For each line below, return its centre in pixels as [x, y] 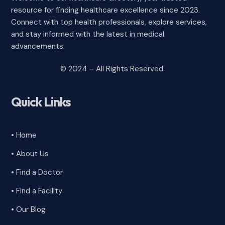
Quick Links [41, 102]
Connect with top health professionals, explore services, [109, 22]
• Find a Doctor [37, 172]
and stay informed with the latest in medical [88, 34]
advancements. [38, 46]
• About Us [30, 153]
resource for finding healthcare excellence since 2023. [106, 10]
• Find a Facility [37, 191]
